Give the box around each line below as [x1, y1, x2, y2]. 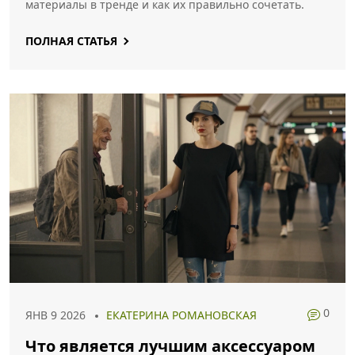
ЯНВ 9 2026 [25, 307, 86, 323]
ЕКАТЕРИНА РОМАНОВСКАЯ [106, 307, 257, 323]
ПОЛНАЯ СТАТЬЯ [25, 33, 117, 48]
